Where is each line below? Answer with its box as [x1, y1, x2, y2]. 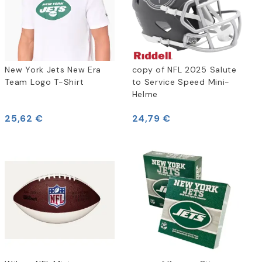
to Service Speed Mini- [132, 77, 230, 88]
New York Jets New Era [5, 64, 102, 75]
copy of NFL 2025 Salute [132, 64, 237, 75]
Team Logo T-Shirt [5, 77, 84, 88]
